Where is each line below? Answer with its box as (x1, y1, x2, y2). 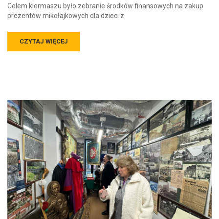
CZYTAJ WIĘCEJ (20, 37, 68, 45)
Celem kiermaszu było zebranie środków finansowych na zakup (7, 1, 203, 10)
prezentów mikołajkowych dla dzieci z (7, 11, 124, 20)
